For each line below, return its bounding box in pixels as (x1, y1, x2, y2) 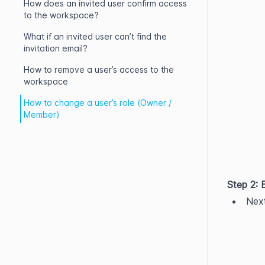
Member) (24, 109, 60, 119)
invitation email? (24, 43, 88, 53)
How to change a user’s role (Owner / (24, 98, 172, 108)
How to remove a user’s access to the (24, 64, 174, 75)
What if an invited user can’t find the (24, 31, 167, 41)
